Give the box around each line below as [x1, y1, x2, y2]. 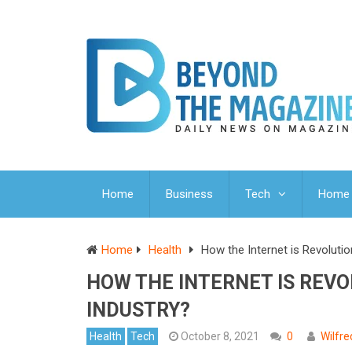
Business [166, 187, 213, 202]
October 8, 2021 [181, 330, 259, 343]
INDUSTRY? [86, 299, 190, 322]
